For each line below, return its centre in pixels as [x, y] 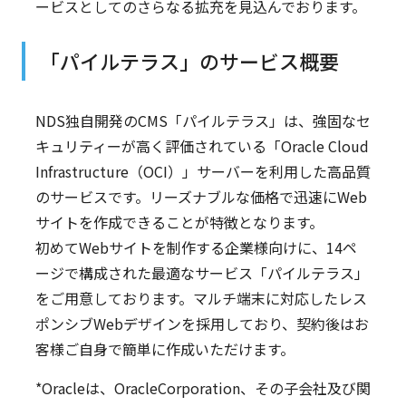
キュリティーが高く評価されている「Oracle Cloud [202, 145]
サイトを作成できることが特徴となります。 [179, 222]
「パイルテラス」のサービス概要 [189, 60]
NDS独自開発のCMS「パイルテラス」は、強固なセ [203, 120]
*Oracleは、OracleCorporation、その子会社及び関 [203, 387]
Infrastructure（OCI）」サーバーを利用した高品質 [203, 171]
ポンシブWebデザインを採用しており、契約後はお [202, 323]
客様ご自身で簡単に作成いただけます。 [164, 348]
